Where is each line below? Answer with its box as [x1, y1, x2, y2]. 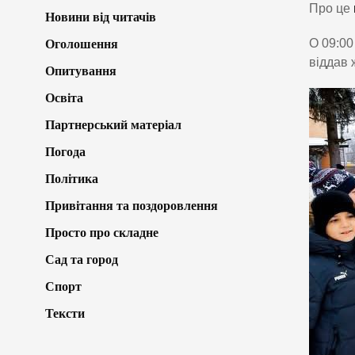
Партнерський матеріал [45, 117, 181, 132]
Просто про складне [45, 225, 158, 239]
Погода [45, 144, 86, 158]
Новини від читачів [45, 10, 156, 24]
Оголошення [45, 36, 118, 51]
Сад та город [45, 252, 118, 266]
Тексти [45, 306, 85, 320]
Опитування [45, 63, 116, 78]
